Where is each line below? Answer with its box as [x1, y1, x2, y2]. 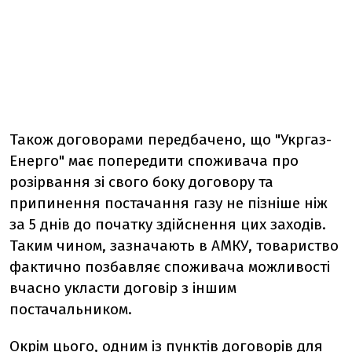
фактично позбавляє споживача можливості [9, 258, 330, 276]
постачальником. [9, 300, 132, 318]
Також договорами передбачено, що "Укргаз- [9, 130, 332, 148]
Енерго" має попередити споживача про [9, 152, 299, 170]
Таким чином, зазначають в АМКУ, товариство [9, 236, 339, 255]
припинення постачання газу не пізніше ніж [9, 194, 328, 212]
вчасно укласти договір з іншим [9, 279, 236, 297]
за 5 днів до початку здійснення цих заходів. [9, 215, 326, 233]
